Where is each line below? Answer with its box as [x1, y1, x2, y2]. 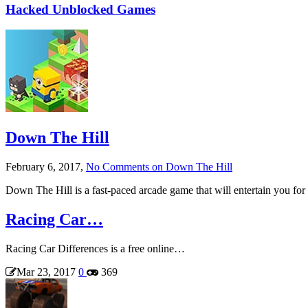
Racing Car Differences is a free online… [5, 242, 185, 254]
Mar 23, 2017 [16, 265, 76, 278]
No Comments [86, 161, 149, 173]
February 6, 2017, [5, 161, 86, 173]
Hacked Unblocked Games [5, 1, 155, 16]
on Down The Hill [149, 161, 232, 173]
